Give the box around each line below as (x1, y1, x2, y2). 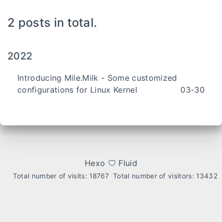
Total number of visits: (12, 172, 90, 180)
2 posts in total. (7, 15, 98, 30)
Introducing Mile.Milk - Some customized (17, 73, 177, 83)
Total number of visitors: (113, 172, 197, 180)
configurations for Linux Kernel (17, 85, 137, 95)
